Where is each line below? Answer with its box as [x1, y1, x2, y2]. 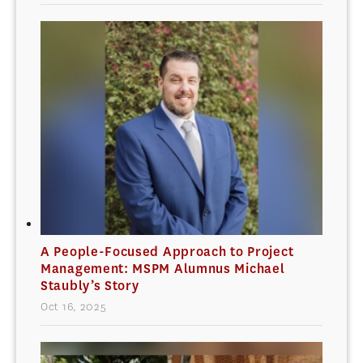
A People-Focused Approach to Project [41, 243, 294, 261]
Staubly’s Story [41, 277, 139, 295]
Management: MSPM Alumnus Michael [41, 260, 285, 278]
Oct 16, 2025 [41, 299, 107, 315]
